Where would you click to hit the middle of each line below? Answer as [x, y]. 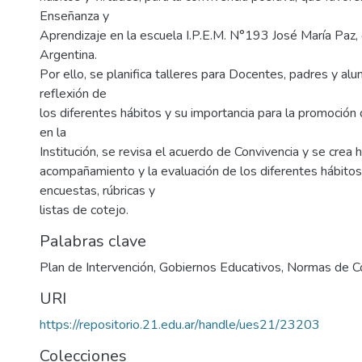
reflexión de [73, 94]
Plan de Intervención [97, 268]
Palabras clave [93, 242]
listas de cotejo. [84, 210]
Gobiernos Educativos [220, 268]
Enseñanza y [74, 17]
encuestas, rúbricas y [97, 191]
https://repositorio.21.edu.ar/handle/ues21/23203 [180, 325]
